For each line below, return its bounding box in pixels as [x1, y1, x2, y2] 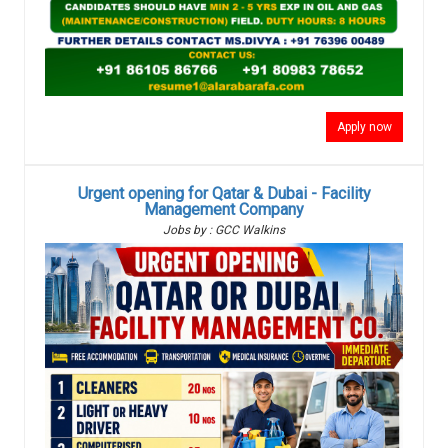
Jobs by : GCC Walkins [163, 223, 285, 238]
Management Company [144, 200, 304, 220]
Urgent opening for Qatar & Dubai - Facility [77, 184, 371, 204]
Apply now [337, 120, 392, 135]
